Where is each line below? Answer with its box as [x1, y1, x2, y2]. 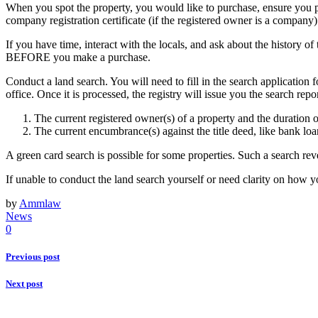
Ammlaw [19, 197, 61, 209]
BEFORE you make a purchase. [6, 50, 150, 63]
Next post [6, 278, 43, 289]
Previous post [6, 251, 60, 262]
